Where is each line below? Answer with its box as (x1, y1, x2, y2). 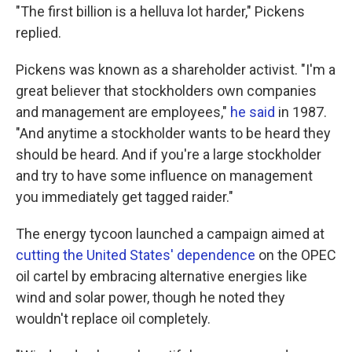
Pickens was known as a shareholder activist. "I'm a (16, 61, 335, 79)
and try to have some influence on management (16, 167, 313, 185)
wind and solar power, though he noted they (16, 289, 285, 306)
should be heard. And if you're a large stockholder (16, 146, 321, 163)
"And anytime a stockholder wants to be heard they (16, 125, 331, 142)
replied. (16, 24, 61, 42)
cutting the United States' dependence (16, 247, 255, 264)
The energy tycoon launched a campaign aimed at (16, 225, 324, 243)
